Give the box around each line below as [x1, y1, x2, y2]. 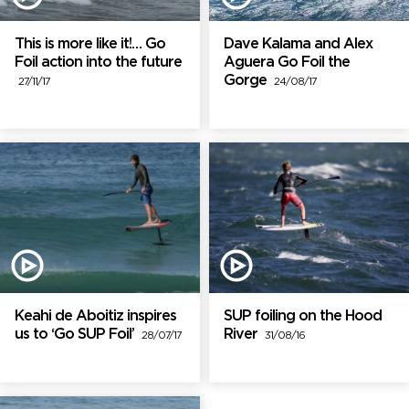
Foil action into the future [15, 56, 182, 70]
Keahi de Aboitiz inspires [15, 309, 176, 323]
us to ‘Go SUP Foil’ [15, 327, 142, 341]
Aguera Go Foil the [224, 56, 350, 70]
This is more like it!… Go [15, 37, 165, 52]
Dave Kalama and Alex [224, 37, 372, 52]
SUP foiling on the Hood [224, 309, 382, 323]
